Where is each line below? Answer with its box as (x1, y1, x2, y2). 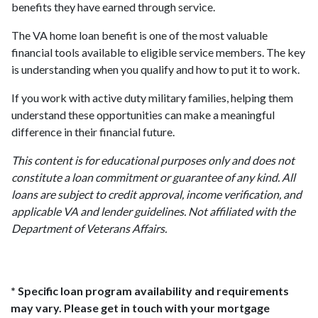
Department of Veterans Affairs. (11, 221, 167, 235)
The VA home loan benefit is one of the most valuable (11, 28, 268, 42)
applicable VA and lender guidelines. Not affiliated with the (11, 204, 295, 218)
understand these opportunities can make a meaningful (11, 108, 275, 121)
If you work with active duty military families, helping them (11, 91, 293, 104)
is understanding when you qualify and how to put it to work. (11, 62, 300, 76)
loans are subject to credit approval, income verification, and (11, 187, 302, 201)
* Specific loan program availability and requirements (11, 284, 289, 297)
